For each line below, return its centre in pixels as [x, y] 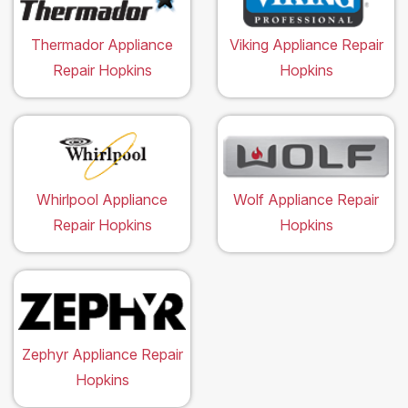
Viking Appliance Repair [306, 45]
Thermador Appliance [102, 45]
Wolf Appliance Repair [306, 200]
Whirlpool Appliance [102, 200]
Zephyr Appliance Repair [102, 355]
